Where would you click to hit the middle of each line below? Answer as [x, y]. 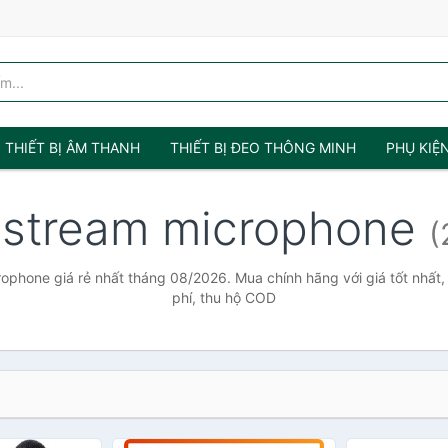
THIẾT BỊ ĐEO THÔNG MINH [263, 147]
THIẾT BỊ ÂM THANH [72, 147]
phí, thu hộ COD [224, 297]
